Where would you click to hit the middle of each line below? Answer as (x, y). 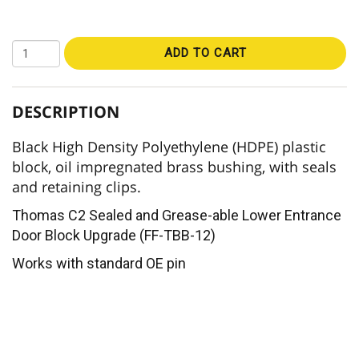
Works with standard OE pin (99, 264)
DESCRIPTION (66, 112)
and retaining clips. (77, 187)
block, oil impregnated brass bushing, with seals (174, 167)
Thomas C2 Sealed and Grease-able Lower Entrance (177, 216)
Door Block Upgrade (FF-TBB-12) (114, 236)
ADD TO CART (205, 53)
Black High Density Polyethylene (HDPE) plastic (169, 147)
